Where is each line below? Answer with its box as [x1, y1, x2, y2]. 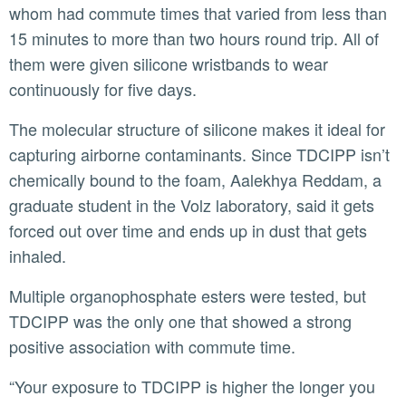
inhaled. [9, 244, 71, 268]
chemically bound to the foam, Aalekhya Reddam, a [9, 168, 382, 192]
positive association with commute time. [9, 334, 300, 359]
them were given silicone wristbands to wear [9, 52, 328, 76]
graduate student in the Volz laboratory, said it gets [9, 193, 374, 217]
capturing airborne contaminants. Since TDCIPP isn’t [9, 142, 390, 167]
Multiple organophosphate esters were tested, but [9, 284, 23, 308]
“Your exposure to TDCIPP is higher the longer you [9, 374, 24, 399]
